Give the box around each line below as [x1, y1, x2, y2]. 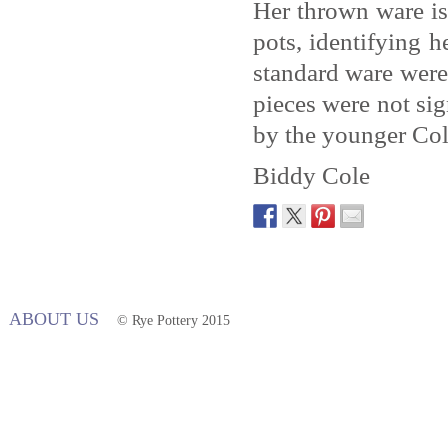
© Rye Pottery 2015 [117, 313, 230, 328]
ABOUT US [9, 309, 99, 329]
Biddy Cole [253, 161, 370, 189]
